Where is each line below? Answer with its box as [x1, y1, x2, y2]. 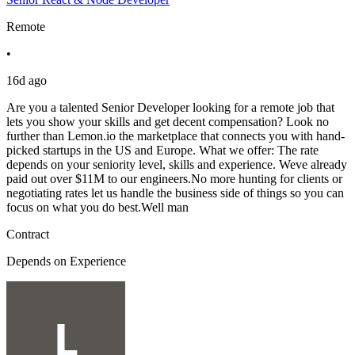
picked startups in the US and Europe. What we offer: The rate [6, 143, 319, 158]
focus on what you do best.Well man [6, 200, 189, 215]
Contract [6, 227, 49, 242]
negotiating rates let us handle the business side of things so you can [6, 186, 344, 200]
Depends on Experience [6, 254, 126, 269]
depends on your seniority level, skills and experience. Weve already [6, 158, 347, 172]
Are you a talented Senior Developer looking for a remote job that [6, 101, 334, 115]
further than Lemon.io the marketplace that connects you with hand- [6, 129, 345, 143]
